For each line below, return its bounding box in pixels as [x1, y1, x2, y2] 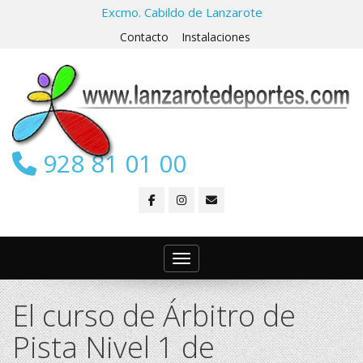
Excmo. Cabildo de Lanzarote [100, 4, 263, 20]
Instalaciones [181, 29, 250, 45]
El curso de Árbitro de [12, 296, 296, 336]
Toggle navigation [181, 252, 280, 269]
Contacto [119, 29, 169, 45]
